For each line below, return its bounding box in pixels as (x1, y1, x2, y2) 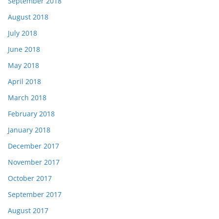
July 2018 (8, 28, 37, 38)
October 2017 (8, 173, 52, 183)
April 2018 (8, 76, 41, 86)
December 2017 (8, 141, 59, 151)
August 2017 (8, 205, 48, 215)
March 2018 (8, 92, 46, 102)
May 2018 (8, 60, 39, 70)
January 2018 (8, 125, 50, 134)
